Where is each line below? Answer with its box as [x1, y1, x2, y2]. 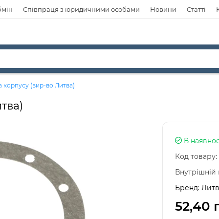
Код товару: [175, 152, 217, 161]
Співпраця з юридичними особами [23, 5, 140, 13]
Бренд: [175, 183, 201, 192]
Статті [187, 5, 206, 13]
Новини [150, 5, 176, 13]
